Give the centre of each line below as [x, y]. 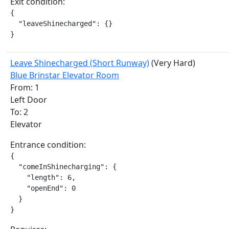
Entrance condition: [48, 145]
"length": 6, [43, 177]
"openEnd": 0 [43, 188]
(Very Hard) [172, 63]
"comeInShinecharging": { [63, 167]
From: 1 [25, 87]
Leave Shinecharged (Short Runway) [80, 63]
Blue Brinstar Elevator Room [65, 75]
